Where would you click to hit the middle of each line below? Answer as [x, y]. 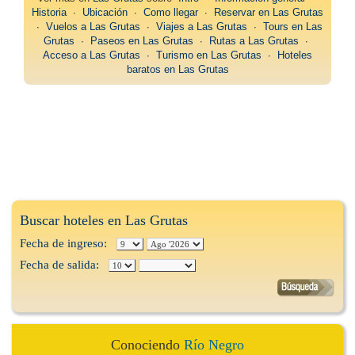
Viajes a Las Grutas [201, 27]
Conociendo [147, 345]
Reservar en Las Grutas [269, 13]
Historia [49, 13]
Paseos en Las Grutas [142, 41]
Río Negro [214, 345]
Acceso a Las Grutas [92, 55]
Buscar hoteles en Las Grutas [104, 221]
